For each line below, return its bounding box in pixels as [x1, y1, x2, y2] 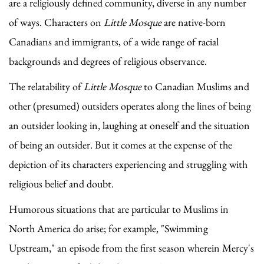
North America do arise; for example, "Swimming [9, 221, 208, 235]
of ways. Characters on [9, 15, 104, 29]
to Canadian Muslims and [141, 79, 249, 93]
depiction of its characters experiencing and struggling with [9, 157, 247, 171]
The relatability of [9, 79, 84, 93]
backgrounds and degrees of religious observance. [9, 54, 207, 68]
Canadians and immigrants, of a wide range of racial [9, 34, 219, 48]
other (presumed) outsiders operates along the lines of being [9, 98, 251, 113]
